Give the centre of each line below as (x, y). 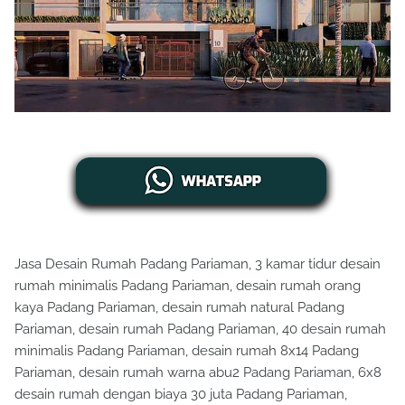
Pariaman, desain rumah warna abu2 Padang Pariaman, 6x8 (198, 372)
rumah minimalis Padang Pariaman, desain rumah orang (188, 286)
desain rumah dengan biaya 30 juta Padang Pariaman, (181, 394)
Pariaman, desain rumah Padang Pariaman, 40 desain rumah (200, 329)
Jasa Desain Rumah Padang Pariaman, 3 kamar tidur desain (198, 264)
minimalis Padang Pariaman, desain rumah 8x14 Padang (187, 351)
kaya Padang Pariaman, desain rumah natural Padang (179, 307)
